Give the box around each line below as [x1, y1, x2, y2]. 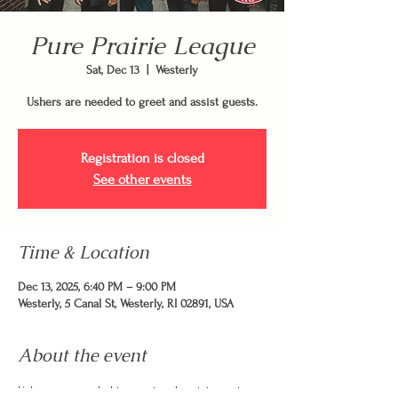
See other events [92, 171, 192, 187]
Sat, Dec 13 [86, 63, 139, 76]
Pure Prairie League [29, 29, 255, 61]
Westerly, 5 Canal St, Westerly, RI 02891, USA [18, 297, 234, 310]
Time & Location [18, 241, 149, 264]
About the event [18, 344, 147, 367]
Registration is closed [80, 150, 204, 166]
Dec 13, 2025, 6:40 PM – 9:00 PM [18, 280, 176, 293]
